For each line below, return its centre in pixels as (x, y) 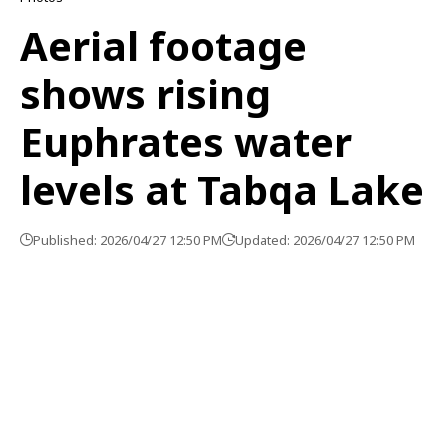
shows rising (145, 93)
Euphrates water (186, 141)
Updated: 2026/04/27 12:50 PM (325, 239)
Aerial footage (163, 45)
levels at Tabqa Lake (222, 189)
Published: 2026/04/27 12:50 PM (127, 239)
